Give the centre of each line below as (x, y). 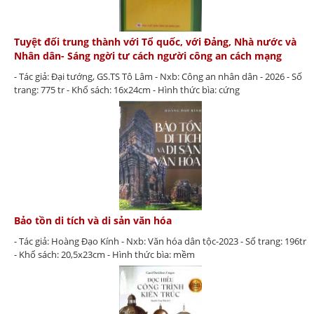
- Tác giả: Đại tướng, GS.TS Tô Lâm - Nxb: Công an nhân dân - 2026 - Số (158, 77)
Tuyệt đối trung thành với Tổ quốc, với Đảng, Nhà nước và (155, 42)
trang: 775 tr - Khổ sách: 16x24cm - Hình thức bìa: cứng (127, 90)
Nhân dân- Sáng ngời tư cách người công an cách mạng (148, 56)
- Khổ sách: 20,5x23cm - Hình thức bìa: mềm (104, 254)
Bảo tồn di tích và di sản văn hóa (93, 220)
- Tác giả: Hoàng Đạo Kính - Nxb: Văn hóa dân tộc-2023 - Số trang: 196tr (160, 241)
